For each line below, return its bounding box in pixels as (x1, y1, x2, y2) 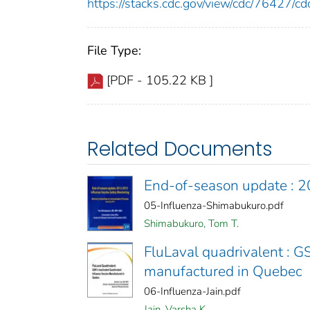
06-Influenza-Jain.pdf (144, 284, 241, 299)
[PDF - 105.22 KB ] (107, 72, 213, 89)
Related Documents (87, 136, 273, 163)
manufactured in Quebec (144, 262, 302, 282)
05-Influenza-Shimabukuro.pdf (144, 199, 284, 213)
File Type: (87, 42, 141, 60)
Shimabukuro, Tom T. (144, 217, 239, 231)
